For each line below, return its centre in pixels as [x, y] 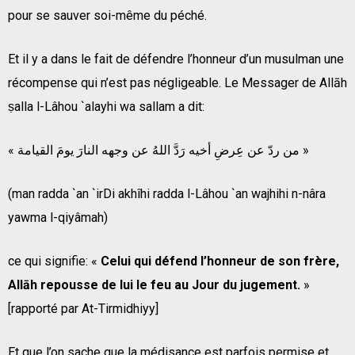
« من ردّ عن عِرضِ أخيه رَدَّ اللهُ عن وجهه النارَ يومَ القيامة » [304, 150]
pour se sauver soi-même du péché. [107, 15]
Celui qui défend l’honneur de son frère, [220, 261]
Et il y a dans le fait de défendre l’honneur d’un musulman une [176, 59]
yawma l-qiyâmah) [58, 217]
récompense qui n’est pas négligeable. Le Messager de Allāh [177, 82]
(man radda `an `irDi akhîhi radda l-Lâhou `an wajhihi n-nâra [167, 193]
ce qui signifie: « [54, 261]
